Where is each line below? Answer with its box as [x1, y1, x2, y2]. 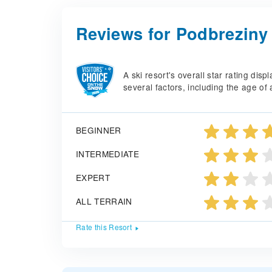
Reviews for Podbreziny [76, 21, 268, 45]
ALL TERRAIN [76, 195, 132, 208]
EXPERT [76, 171, 110, 184]
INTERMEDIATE [76, 148, 139, 160]
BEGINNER [76, 124, 121, 137]
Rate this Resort [76, 222, 132, 233]
